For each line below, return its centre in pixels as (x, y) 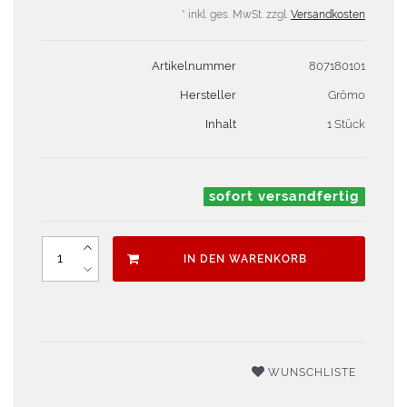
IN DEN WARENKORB (245, 258)
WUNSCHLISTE (312, 372)
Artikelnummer (194, 65)
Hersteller (208, 94)
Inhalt (220, 124)
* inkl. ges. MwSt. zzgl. (236, 14)
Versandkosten (328, 14)
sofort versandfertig (285, 196)
